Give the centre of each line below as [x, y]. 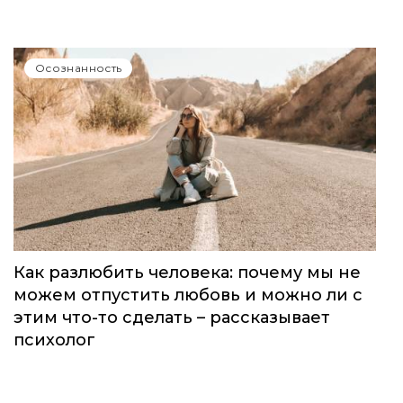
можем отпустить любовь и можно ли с [188, 296]
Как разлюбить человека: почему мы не [187, 273]
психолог [54, 340]
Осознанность [79, 67]
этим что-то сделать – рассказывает [172, 318]
